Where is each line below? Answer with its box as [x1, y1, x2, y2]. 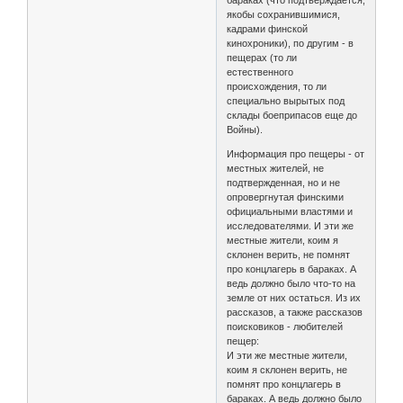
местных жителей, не [227, 163, 325, 175]
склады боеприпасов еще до [227, 110, 358, 121]
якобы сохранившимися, [227, 9, 341, 21]
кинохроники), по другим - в [227, 38, 354, 49]
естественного [227, 67, 294, 78]
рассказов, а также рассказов [227, 307, 363, 318]
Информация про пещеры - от [227, 148, 365, 160]
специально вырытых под [227, 95, 345, 107]
